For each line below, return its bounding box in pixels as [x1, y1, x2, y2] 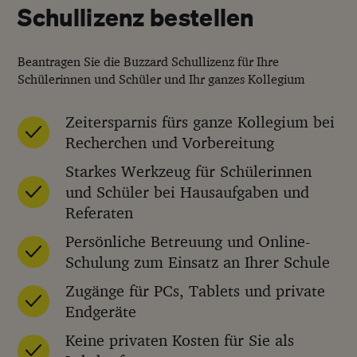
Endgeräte [65, 300, 137, 321]
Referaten [65, 202, 134, 222]
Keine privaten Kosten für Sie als [65, 329, 295, 350]
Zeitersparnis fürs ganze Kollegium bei [65, 111, 335, 131]
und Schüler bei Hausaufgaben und [65, 181, 310, 202]
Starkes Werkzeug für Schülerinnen [65, 160, 312, 181]
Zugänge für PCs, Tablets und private [65, 280, 326, 300]
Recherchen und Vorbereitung [65, 131, 275, 152]
